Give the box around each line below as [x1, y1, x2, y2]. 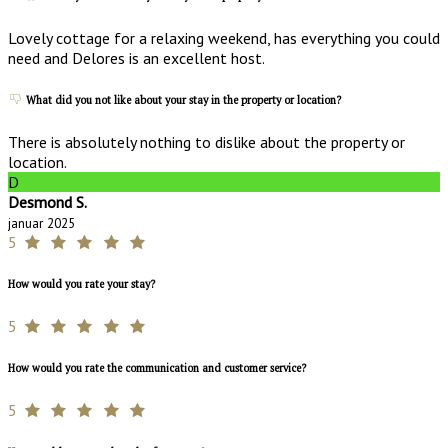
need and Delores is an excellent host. [8, 48, 265, 69]
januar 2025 [8, 214, 75, 233]
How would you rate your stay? [8, 277, 155, 292]
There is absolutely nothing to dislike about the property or [8, 132, 405, 153]
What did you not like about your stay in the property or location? [23, 93, 341, 108]
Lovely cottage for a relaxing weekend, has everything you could [8, 28, 440, 49]
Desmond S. [8, 192, 87, 213]
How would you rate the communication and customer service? [8, 361, 306, 376]
